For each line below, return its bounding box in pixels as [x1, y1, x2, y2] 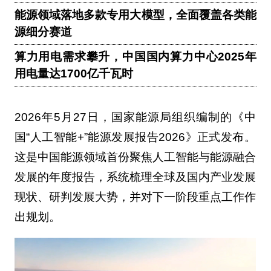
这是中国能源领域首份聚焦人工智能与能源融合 [14, 150, 256, 163]
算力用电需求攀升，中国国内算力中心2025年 [14, 50, 257, 64]
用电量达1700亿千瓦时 [14, 67, 133, 80]
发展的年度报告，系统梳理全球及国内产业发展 [14, 170, 256, 183]
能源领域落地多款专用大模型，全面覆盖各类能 [14, 8, 257, 22]
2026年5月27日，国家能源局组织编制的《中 [14, 110, 256, 123]
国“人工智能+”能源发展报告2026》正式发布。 [14, 130, 256, 143]
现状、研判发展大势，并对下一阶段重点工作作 [14, 190, 256, 203]
